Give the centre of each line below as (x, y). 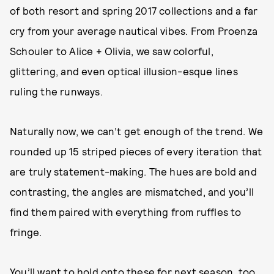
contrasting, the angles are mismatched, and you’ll (132, 191)
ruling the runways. (56, 91)
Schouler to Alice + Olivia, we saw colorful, (112, 51)
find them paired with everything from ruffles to (126, 212)
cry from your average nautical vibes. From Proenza (134, 31)
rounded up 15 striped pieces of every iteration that (136, 151)
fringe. (26, 232)
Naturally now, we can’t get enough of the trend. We (137, 131)
